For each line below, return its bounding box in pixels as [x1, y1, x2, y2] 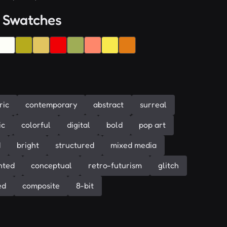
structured [55, 140, 94, 150]
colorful [21, 120, 51, 130]
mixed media [110, 140, 157, 150]
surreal [140, 100, 167, 109]
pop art [139, 120, 166, 130]
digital [67, 120, 90, 130]
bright [17, 140, 39, 150]
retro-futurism [88, 161, 142, 170]
